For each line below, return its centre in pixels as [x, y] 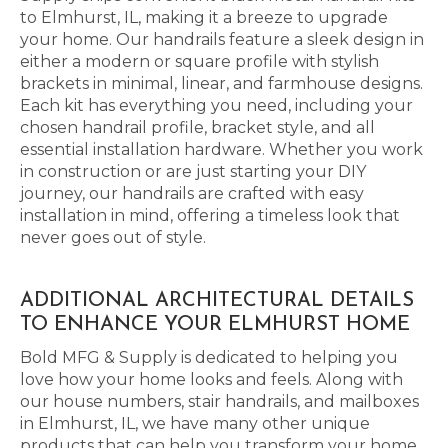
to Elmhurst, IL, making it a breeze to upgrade [204, 17]
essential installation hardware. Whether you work [221, 149]
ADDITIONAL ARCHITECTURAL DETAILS [217, 301]
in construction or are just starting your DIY [193, 171]
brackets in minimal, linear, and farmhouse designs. [221, 83]
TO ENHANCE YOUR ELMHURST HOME [215, 325]
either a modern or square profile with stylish [199, 61]
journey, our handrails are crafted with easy [192, 193]
